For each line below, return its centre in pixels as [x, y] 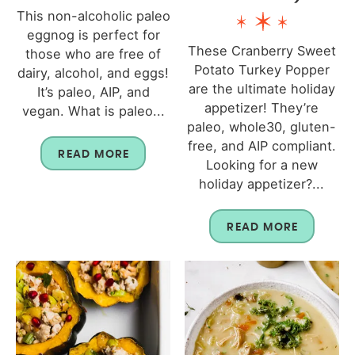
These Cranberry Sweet [261, 51]
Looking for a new [261, 165]
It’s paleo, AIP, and [93, 92]
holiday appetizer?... [262, 184]
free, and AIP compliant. [261, 146]
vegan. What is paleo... [93, 111]
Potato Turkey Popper [261, 70]
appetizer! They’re [262, 108]
